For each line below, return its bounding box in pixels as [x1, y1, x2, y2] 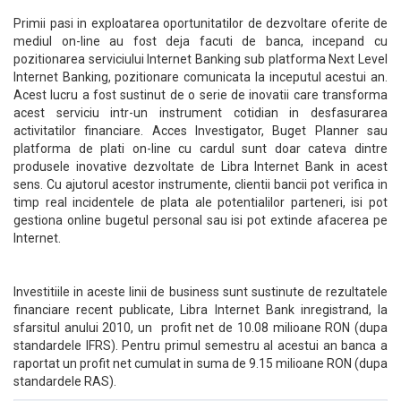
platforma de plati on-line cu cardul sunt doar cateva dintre [13, 141, 388, 156]
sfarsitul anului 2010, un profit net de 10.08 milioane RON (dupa [13, 320, 388, 335]
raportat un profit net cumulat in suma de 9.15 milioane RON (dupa [13, 356, 388, 371]
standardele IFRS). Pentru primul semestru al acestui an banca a [13, 338, 388, 353]
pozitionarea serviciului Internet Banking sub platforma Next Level [13, 52, 388, 66]
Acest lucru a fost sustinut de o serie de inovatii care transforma [13, 88, 388, 102]
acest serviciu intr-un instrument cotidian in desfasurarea [13, 106, 388, 120]
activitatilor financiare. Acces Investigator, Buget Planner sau [13, 124, 388, 138]
